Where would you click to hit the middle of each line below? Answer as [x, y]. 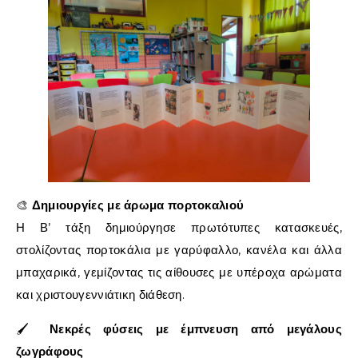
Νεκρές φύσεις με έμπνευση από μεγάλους [196, 328]
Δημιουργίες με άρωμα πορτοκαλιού [138, 205]
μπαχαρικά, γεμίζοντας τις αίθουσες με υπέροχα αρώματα [179, 272]
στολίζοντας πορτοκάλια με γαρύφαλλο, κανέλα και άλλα [179, 249]
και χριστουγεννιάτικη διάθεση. [101, 294]
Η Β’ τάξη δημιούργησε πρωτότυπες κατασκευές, [179, 227]
